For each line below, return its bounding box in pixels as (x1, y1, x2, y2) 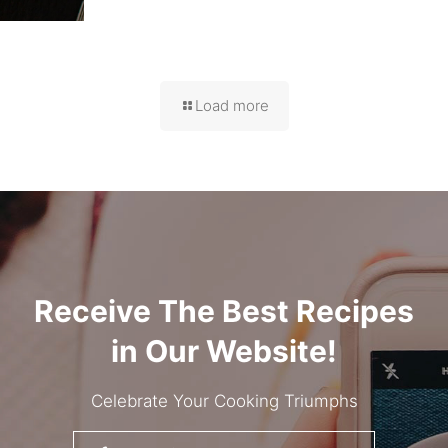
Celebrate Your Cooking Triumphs (90, 390, 358, 411)
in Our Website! (111, 332, 337, 369)
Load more (194, 95, 269, 115)
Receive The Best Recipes (34, 292, 414, 329)
